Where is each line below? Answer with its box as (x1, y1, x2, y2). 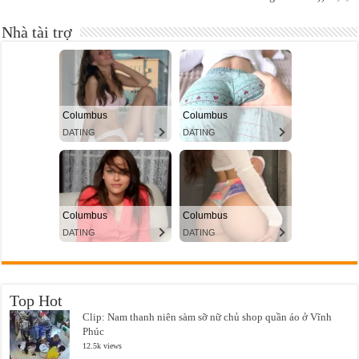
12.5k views (83, 341, 123, 350)
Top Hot (10, 292, 63, 309)
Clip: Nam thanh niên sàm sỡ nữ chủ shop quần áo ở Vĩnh (83, 310, 333, 323)
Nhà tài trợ (2, 22, 73, 41)
